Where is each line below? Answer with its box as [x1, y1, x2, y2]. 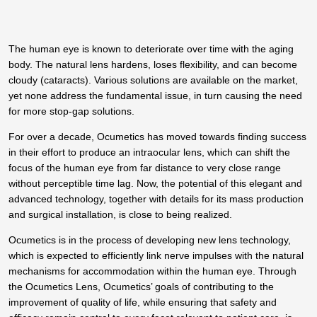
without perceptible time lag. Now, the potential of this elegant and [8, 178, 303, 189]
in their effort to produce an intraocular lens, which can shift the [8, 146, 291, 158]
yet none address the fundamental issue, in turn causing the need [8, 91, 303, 102]
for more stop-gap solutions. [8, 106, 135, 117]
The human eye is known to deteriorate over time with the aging [8, 44, 294, 55]
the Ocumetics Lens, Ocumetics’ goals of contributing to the [8, 281, 275, 292]
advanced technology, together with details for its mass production [8, 193, 304, 204]
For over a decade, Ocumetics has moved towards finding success [8, 131, 307, 142]
